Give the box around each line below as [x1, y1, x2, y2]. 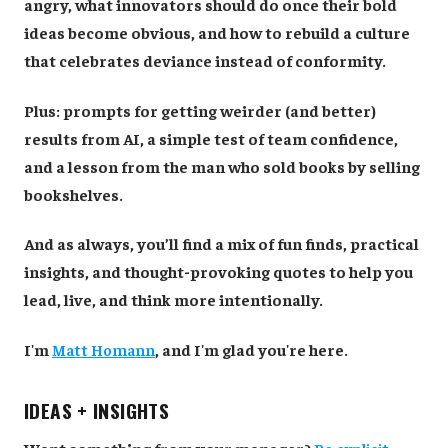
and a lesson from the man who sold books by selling [24, 155, 420, 176]
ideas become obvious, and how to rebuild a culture [24, 21, 410, 42]
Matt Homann [52, 338, 155, 359]
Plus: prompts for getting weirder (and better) [24, 99, 376, 120]
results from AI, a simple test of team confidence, [24, 127, 398, 148]
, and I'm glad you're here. [155, 338, 348, 359]
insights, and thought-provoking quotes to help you [24, 261, 413, 282]
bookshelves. [24, 183, 123, 204]
